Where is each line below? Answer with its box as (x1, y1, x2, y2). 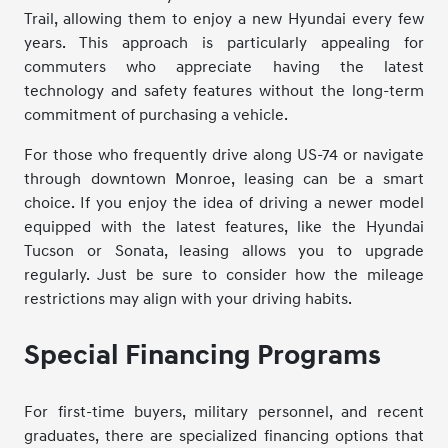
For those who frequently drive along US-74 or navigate (24, 145, 424, 166)
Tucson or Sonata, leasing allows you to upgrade (24, 241, 424, 262)
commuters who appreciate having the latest (24, 57, 424, 78)
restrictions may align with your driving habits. (24, 289, 353, 310)
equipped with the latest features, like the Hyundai (24, 217, 424, 238)
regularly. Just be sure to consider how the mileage (24, 265, 424, 286)
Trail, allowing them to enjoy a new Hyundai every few (24, 9, 424, 30)
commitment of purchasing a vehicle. (24, 105, 289, 126)
